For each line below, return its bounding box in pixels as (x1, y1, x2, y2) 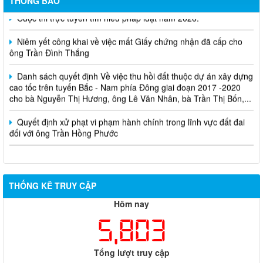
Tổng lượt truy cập (93, 247, 170, 259)
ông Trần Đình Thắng (9, 40, 89, 52)
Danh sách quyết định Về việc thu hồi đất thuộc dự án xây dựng (15, 63, 253, 76)
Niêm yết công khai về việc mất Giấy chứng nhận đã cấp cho (15, 29, 242, 41)
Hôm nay (114, 198, 149, 210)
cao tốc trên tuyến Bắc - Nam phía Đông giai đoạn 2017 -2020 (9, 75, 241, 87)
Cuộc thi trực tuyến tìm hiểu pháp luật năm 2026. (15, 5, 199, 18)
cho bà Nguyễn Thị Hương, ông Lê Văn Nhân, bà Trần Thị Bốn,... (9, 86, 251, 98)
